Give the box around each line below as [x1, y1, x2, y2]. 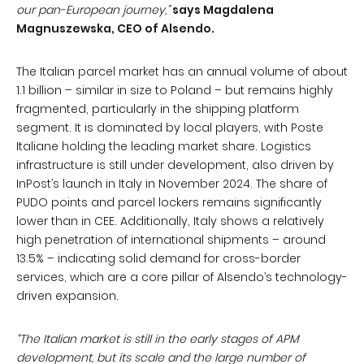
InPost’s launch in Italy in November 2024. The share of [16, 175, 327, 192]
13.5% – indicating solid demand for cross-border [16, 250, 301, 266]
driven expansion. [16, 288, 119, 304]
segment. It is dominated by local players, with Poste [16, 119, 323, 136]
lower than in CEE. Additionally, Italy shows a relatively [16, 213, 324, 229]
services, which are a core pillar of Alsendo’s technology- [16, 269, 348, 285]
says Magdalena [170, 2, 274, 18]
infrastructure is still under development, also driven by [16, 157, 334, 173]
